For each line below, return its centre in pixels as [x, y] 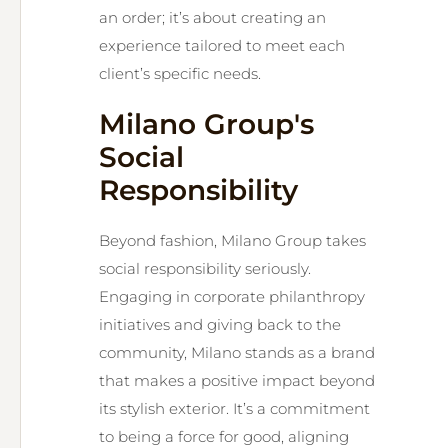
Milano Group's [206, 124]
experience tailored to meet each [222, 45]
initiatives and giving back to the [220, 324]
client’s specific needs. [180, 73]
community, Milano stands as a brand [237, 352]
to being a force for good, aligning [224, 436]
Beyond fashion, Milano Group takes [232, 240]
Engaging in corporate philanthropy [232, 296]
